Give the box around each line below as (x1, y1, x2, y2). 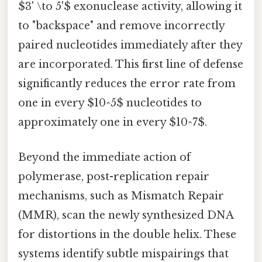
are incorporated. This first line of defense (18, 58, 243, 71)
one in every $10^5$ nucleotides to (18, 96, 202, 110)
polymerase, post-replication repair (18, 170, 209, 183)
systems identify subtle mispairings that (18, 247, 229, 260)
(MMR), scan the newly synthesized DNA (18, 208, 233, 222)
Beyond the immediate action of (18, 150, 191, 164)
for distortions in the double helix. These (18, 227, 236, 241)
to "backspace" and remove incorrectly (18, 19, 225, 33)
